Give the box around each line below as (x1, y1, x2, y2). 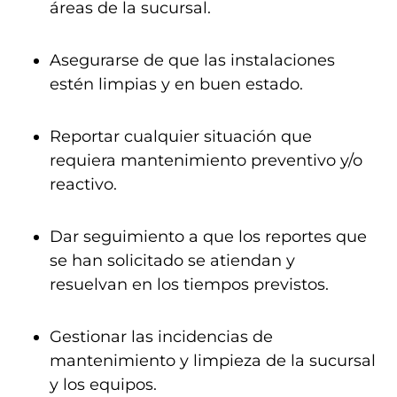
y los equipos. (50, 375, 157, 394)
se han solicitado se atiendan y (50, 251, 295, 270)
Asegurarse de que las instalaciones (50, 51, 335, 70)
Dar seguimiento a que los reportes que (50, 227, 367, 246)
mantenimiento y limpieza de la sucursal (50, 351, 376, 370)
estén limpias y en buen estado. (50, 74, 303, 94)
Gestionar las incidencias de (50, 327, 273, 346)
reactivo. (50, 175, 117, 194)
